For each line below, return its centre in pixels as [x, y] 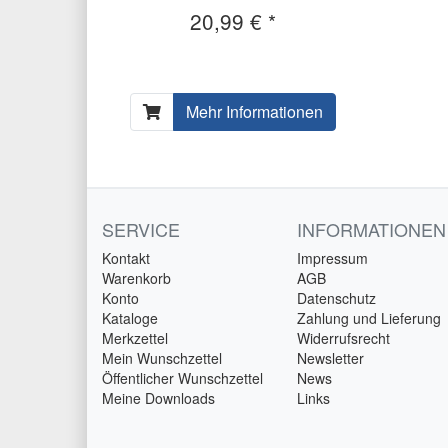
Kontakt [126, 258]
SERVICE [141, 229]
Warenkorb [136, 278]
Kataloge [130, 318]
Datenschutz [336, 298]
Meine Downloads [158, 398]
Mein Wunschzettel [162, 358]
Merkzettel [135, 338]
